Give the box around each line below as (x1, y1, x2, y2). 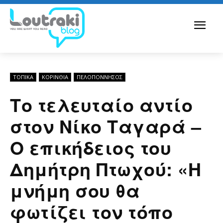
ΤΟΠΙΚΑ (13, 73, 33, 81)
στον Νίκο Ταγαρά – (10, 112, 201, 139)
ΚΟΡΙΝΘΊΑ (42, 73, 68, 81)
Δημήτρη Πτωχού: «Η (10, 155, 201, 182)
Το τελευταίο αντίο (10, 91, 193, 117)
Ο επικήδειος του (10, 134, 171, 160)
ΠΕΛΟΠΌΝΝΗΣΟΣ (77, 73, 122, 81)
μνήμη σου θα (10, 177, 140, 203)
